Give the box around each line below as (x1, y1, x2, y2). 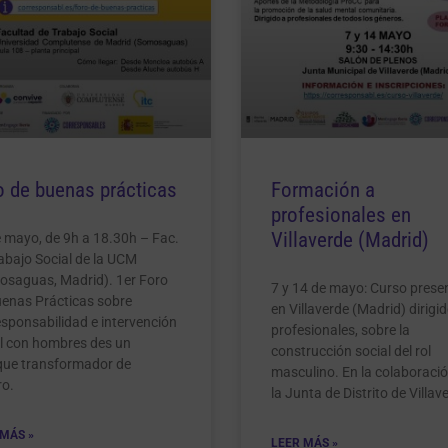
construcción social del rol (270, 342, 431, 359)
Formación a (270, 177, 375, 202)
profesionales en (270, 202, 411, 227)
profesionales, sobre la (270, 321, 410, 338)
